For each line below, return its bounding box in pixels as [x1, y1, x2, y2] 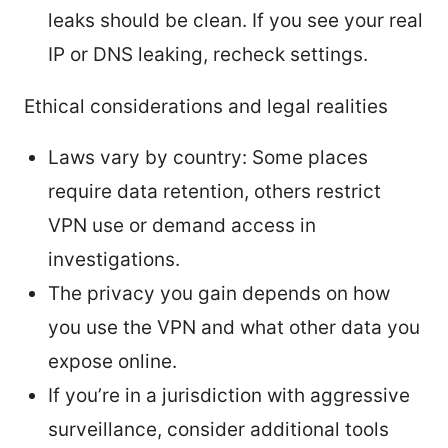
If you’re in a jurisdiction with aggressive [48, 383, 410, 407]
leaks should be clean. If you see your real [48, 8, 423, 32]
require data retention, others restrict [48, 179, 381, 203]
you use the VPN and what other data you [48, 315, 420, 339]
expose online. [48, 349, 177, 373]
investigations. [48, 247, 180, 271]
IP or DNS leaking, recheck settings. [48, 42, 368, 66]
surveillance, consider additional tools [48, 417, 389, 441]
